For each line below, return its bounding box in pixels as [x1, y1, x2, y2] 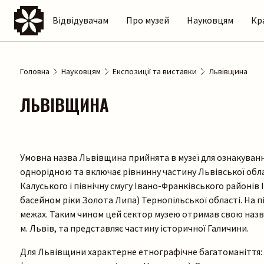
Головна [20, 66, 49, 77]
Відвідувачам [52, 14, 108, 26]
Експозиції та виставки [113, 66, 197, 77]
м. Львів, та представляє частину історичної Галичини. [20, 222, 249, 235]
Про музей [126, 14, 169, 26]
